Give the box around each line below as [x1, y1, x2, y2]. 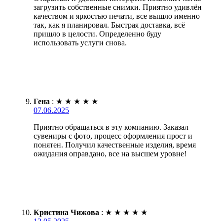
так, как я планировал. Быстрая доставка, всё [34, 20, 185, 29]
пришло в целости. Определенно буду [34, 29, 161, 38]
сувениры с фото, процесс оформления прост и [34, 131, 192, 140]
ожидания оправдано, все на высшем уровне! [34, 149, 186, 158]
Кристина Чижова [34, 208, 99, 217]
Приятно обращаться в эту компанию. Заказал [34, 122, 188, 131]
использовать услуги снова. [34, 38, 127, 47]
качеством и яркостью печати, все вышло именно [34, 11, 200, 20]
